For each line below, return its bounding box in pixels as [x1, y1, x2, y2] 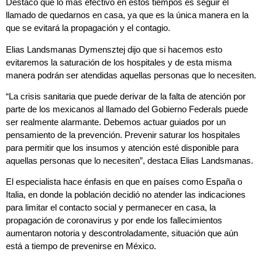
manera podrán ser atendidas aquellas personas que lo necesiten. [6, 70, 256, 80]
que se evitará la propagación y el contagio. [6, 23, 170, 33]
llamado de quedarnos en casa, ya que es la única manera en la [6, 10, 249, 20]
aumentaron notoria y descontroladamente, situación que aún [6, 228, 238, 239]
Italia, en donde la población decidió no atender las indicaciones [6, 189, 246, 200]
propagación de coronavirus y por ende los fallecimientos [6, 215, 222, 226]
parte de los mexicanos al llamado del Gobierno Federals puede [6, 104, 248, 114]
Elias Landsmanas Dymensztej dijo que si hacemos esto [6, 44, 222, 54]
